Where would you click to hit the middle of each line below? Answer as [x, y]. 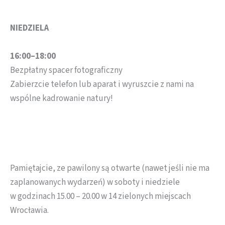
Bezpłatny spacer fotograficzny [66, 70]
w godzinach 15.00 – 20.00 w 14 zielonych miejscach [100, 197]
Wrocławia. [29, 211]
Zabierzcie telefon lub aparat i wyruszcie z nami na [102, 84]
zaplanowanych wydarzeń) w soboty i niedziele [95, 183]
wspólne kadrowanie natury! [62, 98]
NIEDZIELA [29, 28]
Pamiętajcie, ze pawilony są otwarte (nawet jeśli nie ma [110, 168]
